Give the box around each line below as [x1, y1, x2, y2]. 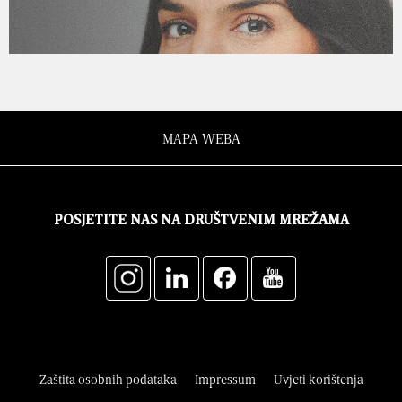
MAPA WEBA [162, 129, 240, 148]
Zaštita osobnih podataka [39, 371, 177, 388]
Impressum [194, 371, 256, 388]
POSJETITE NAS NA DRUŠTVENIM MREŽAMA [53, 214, 349, 229]
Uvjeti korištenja [273, 371, 363, 388]
